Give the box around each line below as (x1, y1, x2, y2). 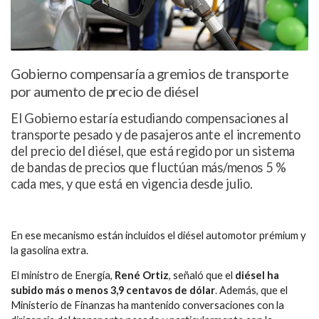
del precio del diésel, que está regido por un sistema (11, 143, 296, 159)
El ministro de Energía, (11, 269, 115, 282)
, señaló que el (169, 269, 235, 282)
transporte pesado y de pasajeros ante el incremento (11, 127, 300, 143)
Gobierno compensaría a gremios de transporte (11, 66, 288, 83)
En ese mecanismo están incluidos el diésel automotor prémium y (11, 229, 305, 241)
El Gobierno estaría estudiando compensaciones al (11, 110, 288, 127)
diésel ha (235, 269, 279, 282)
